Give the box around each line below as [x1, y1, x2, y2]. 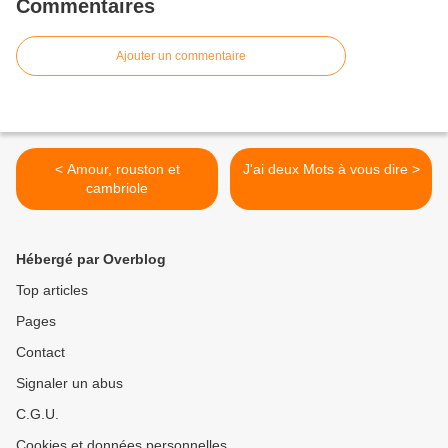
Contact [16, 344, 65, 361]
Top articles [16, 282, 88, 299]
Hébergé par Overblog [16, 251, 166, 268]
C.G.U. [16, 406, 59, 423]
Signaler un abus [16, 375, 123, 392]
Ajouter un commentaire [116, 49, 246, 64]
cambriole [86, 180, 148, 197]
